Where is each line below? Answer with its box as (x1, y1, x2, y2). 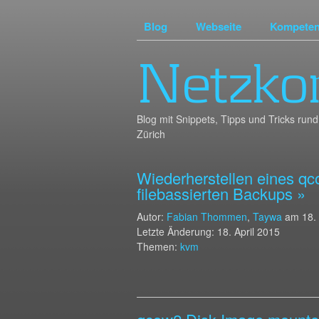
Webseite (196, 19, 241, 34)
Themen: (137, 239, 180, 253)
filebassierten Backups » (137, 182, 305, 204)
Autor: (137, 209, 167, 224)
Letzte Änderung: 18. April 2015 (137, 224, 280, 239)
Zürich (137, 127, 165, 141)
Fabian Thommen (167, 209, 247, 224)
